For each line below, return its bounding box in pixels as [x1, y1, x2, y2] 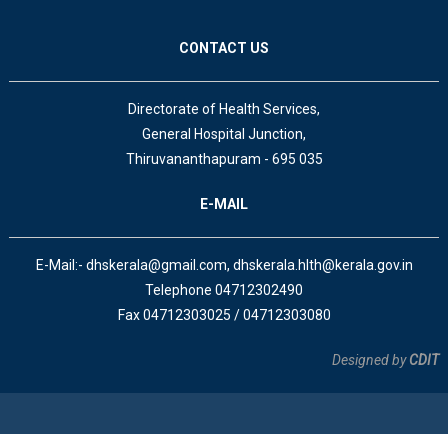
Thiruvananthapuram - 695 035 [125, 151, 323, 168]
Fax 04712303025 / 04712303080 [117, 307, 331, 324]
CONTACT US [179, 40, 270, 57]
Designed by [329, 352, 410, 369]
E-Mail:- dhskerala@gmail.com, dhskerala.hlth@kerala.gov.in [35, 257, 413, 274]
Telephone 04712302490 [145, 282, 304, 299]
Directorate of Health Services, [128, 101, 321, 118]
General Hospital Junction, [142, 126, 307, 143]
